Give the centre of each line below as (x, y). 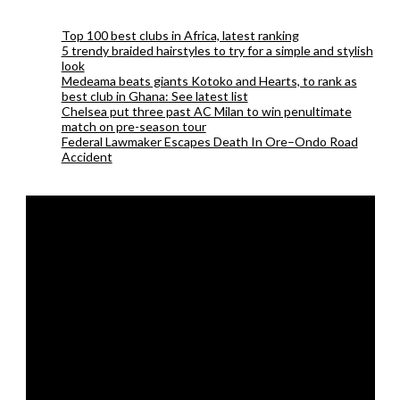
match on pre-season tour (133, 126)
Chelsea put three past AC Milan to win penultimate (206, 111)
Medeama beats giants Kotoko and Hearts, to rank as (209, 80)
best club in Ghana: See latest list (154, 96)
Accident (87, 156)
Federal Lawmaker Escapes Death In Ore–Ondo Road (209, 141)
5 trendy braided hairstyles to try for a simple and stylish (217, 50)
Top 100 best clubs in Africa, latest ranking (180, 35)
